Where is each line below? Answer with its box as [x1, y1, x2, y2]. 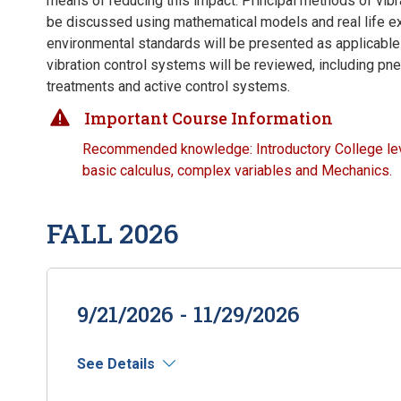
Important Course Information [84, 107, 333, 129]
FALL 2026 [47, 216, 179, 251]
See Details [77, 355, 155, 372]
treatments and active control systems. [47, 78, 290, 95]
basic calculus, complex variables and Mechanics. [82, 162, 392, 179]
